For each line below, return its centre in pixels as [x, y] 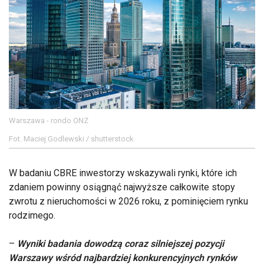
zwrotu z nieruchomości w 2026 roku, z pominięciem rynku [128, 201]
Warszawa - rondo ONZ [49, 120]
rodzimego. [33, 215]
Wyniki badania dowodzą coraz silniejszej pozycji [121, 243]
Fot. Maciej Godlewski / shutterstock [71, 138]
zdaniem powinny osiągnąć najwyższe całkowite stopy [122, 187]
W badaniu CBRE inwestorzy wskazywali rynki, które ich [123, 173]
